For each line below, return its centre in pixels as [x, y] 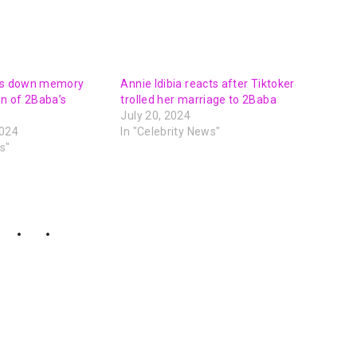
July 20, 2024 [156, 115]
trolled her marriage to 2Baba [198, 99]
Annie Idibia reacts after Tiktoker [208, 83]
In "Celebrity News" [171, 131]
